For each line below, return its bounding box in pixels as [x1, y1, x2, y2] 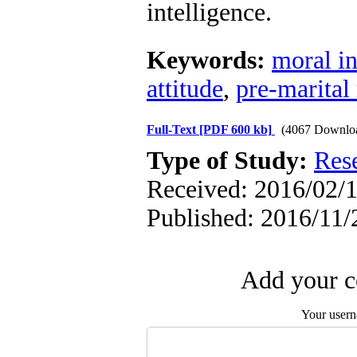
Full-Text [147, 123, 199, 136]
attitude [147, 75, 223, 103]
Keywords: [147, 46, 272, 74]
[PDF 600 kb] [199, 123, 272, 136]
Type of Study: [147, 147, 314, 175]
